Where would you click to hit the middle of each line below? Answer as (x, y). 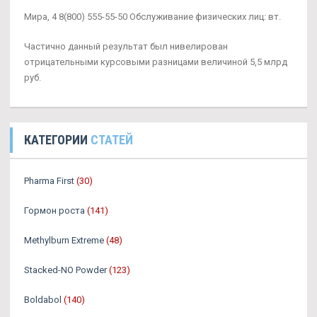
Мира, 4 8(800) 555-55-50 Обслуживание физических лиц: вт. (152, 17)
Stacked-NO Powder (65, 270)
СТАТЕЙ (112, 140)
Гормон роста (54, 211)
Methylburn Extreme (64, 241)
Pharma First (49, 181)
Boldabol (43, 300)
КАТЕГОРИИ (57, 140)
